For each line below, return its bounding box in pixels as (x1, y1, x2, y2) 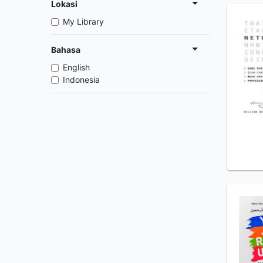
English (63, 62, 90, 72)
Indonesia (63, 75, 100, 85)
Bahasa (51, 44, 80, 55)
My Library (63, 16, 104, 26)
